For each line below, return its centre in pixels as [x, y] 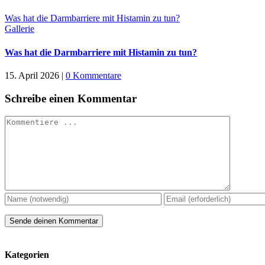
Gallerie [20, 29]
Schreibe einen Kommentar [71, 98]
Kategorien [27, 254]
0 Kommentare [93, 75]
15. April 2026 [32, 75]
